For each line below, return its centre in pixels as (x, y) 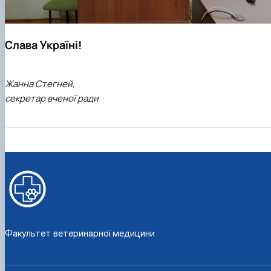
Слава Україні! (43, 45)
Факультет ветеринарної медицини (80, 233)
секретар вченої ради (52, 99)
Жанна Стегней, (40, 84)
